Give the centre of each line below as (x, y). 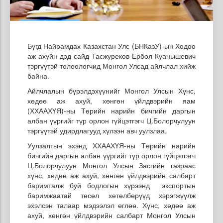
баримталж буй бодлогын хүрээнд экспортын (111, 185)
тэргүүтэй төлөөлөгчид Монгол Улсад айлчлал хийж (111, 65)
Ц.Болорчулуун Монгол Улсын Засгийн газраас (111, 165)
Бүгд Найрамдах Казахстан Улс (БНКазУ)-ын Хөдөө (111, 46)
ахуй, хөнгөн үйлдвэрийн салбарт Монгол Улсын (111, 215)
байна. (38, 75)
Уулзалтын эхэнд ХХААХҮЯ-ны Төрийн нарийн (111, 145)
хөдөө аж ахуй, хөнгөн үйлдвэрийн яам (111, 100)
